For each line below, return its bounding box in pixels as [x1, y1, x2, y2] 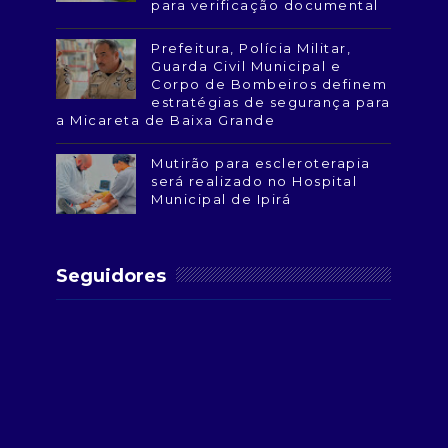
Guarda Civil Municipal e [151, 58, 342, 75]
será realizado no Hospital [151, 173, 358, 190]
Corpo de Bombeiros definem [151, 76, 388, 93]
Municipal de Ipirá [151, 191, 292, 208]
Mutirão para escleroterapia [151, 155, 371, 172]
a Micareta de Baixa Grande [56, 112, 276, 129]
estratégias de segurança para [151, 94, 391, 111]
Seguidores [56, 265, 167, 288]
